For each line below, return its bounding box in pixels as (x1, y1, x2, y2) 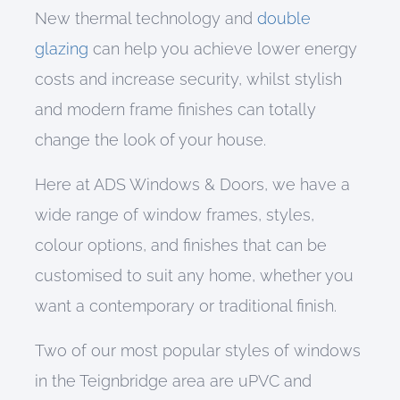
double (256, 9, 311, 28)
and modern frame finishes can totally (34, 100, 316, 119)
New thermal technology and (34, 9, 257, 28)
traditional (213, 296, 292, 315)
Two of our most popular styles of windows (34, 341, 361, 360)
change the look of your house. (34, 130, 266, 149)
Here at (34, 175, 94, 194)
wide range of (34, 205, 143, 224)
